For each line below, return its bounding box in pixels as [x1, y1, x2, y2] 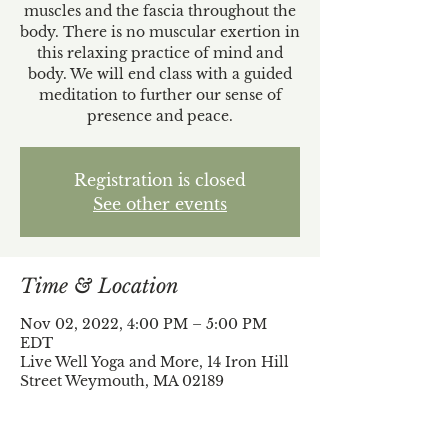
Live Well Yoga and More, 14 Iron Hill [20, 353, 289, 371]
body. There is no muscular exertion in [20, 23, 300, 41]
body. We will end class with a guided [28, 65, 292, 83]
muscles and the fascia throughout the [24, 2, 296, 20]
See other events [93, 194, 227, 214]
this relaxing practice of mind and [37, 44, 283, 62]
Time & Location [20, 274, 179, 298]
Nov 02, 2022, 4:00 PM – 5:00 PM [20, 315, 267, 333]
